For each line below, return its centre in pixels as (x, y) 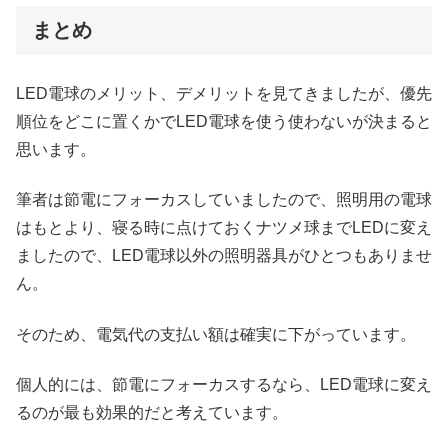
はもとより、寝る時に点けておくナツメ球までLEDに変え (224, 228)
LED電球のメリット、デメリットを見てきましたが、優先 (224, 93)
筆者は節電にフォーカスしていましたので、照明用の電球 (224, 200)
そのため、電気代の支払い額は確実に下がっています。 (216, 334)
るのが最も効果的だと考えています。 (152, 413)
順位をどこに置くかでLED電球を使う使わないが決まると (224, 121)
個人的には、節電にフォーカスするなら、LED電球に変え (224, 385)
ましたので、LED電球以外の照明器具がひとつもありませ (224, 256)
